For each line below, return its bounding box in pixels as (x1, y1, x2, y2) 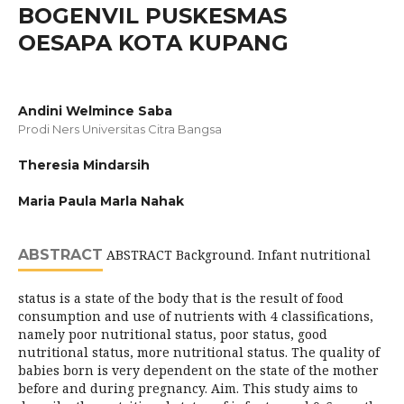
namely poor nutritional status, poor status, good (18, 325, 327, 343)
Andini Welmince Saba (18, 102, 172, 119)
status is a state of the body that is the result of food (18, 289, 344, 307)
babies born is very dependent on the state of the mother (18, 361, 379, 379)
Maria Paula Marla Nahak (18, 192, 184, 209)
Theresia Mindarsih (18, 156, 150, 173)
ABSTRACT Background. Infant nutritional (103, 245, 371, 263)
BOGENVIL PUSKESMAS (18, 2, 287, 29)
